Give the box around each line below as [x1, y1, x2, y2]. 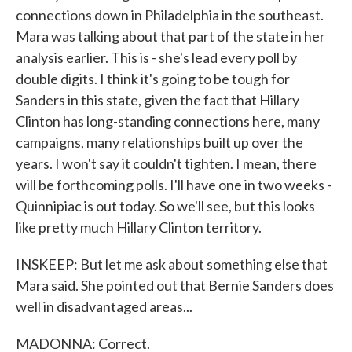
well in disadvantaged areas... [16, 298, 192, 315]
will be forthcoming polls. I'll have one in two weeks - [16, 176, 332, 193]
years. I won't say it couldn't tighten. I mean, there [16, 155, 317, 172]
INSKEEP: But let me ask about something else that [16, 255, 328, 273]
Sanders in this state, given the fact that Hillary [16, 91, 299, 108]
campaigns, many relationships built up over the [16, 134, 303, 151]
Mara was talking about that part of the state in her [16, 27, 325, 45]
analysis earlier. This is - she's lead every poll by [16, 49, 297, 66]
